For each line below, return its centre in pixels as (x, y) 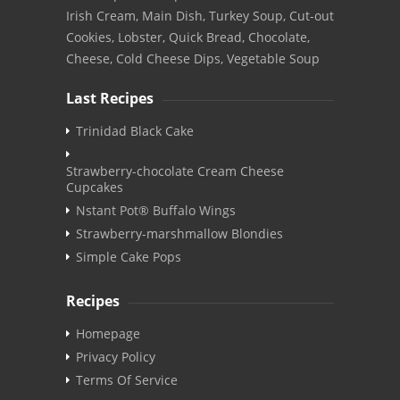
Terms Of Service (127, 380)
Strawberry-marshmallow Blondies (179, 234)
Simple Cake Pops (129, 257)
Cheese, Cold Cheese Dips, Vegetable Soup (193, 59)
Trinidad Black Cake (135, 131)
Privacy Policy (116, 357)
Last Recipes (110, 99)
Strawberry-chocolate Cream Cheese (175, 171)
